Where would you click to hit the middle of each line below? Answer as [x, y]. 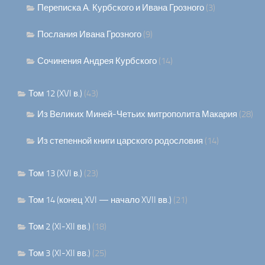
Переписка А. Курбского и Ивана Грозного [121, 8]
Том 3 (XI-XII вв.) [59, 253]
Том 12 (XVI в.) [55, 94]
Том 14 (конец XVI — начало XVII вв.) [100, 200]
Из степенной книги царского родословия [120, 141]
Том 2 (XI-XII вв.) [59, 227]
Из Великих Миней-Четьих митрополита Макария [137, 114]
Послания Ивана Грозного [89, 35]
